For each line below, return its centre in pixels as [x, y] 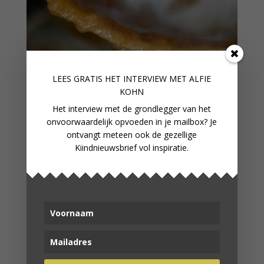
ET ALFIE [194, 79]
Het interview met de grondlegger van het [132, 109]
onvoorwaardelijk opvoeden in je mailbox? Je [132, 122]
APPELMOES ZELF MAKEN [108, 230]
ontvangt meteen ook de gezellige [132, 135]
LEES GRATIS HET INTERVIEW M [115, 79]
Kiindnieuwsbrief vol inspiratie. [132, 148]
